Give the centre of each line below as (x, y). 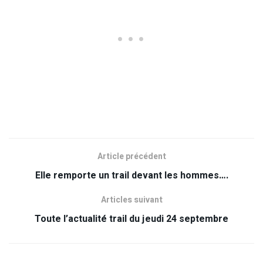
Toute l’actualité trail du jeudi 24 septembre (131, 219)
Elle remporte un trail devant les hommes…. (131, 176)
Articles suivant (131, 200)
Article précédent (131, 157)
